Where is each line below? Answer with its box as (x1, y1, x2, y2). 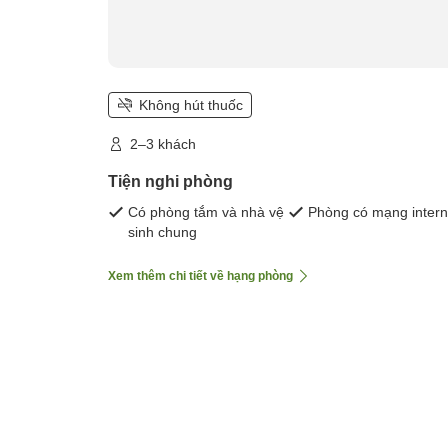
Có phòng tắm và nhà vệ (128, 203, 284, 220)
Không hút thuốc (139, 96, 243, 113)
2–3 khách (130, 135, 196, 152)
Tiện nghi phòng (108, 172, 233, 190)
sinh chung (128, 223, 197, 240)
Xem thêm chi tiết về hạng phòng (108, 268, 293, 283)
